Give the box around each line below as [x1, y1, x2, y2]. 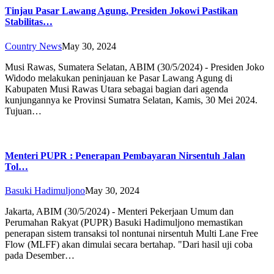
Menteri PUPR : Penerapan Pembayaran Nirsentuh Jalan [5, 150, 245, 161]
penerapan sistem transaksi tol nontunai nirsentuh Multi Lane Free [5, 228, 258, 239]
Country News [5, 40, 62, 51]
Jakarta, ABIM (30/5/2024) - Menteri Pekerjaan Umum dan [5, 206, 234, 217]
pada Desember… [5, 250, 75, 261]
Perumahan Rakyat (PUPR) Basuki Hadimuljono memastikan [5, 217, 243, 228]
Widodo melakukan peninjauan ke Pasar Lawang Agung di [5, 72, 232, 83]
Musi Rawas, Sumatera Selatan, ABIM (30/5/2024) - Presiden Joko [5, 61, 264, 72]
